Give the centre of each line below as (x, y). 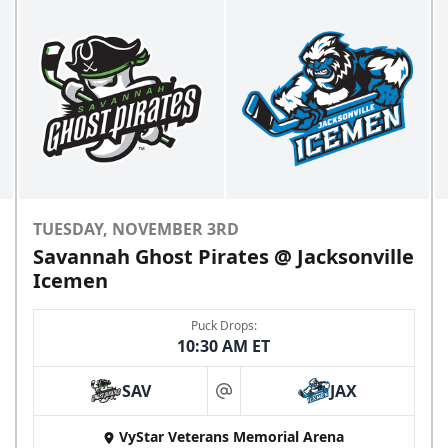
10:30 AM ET (224, 346)
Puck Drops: (223, 326)
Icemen (71, 281)
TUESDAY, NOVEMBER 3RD (136, 229)
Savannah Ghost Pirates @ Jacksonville (224, 257)
